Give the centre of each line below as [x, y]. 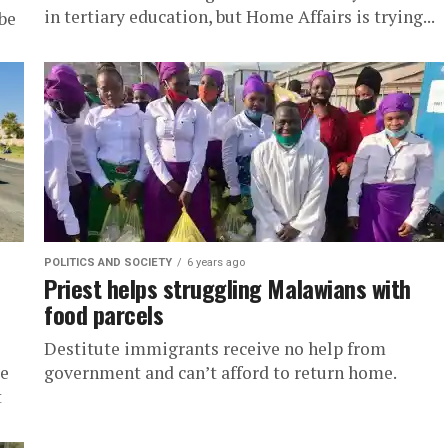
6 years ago [216, 262]
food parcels [104, 314]
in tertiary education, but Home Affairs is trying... [239, 16]
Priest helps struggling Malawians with [227, 288]
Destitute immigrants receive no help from [215, 348]
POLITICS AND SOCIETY [108, 262]
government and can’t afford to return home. [220, 372]
